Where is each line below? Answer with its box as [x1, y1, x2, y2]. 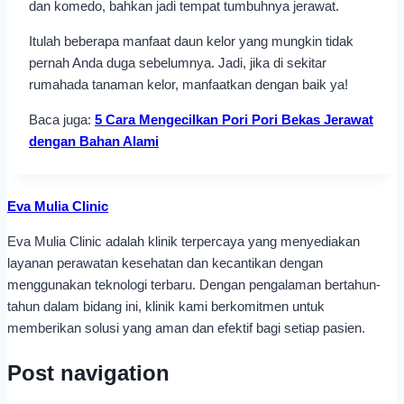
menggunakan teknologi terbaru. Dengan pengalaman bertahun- [7, 276, 381, 292]
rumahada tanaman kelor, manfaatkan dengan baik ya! [29, 76, 348, 92]
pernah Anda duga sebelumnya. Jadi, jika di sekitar [29, 54, 326, 70]
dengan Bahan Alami [29, 133, 159, 149]
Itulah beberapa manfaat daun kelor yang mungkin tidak [29, 32, 353, 49]
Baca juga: [29, 111, 95, 127]
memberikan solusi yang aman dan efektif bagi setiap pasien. [7, 319, 365, 335]
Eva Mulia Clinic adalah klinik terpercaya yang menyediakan [7, 233, 360, 249]
